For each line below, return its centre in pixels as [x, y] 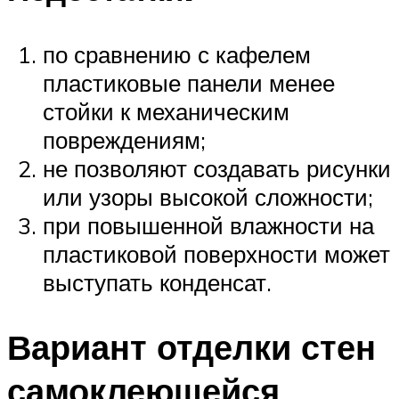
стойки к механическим [166, 111]
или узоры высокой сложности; [208, 196]
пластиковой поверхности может [216, 253]
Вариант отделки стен [191, 346]
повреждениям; [124, 139]
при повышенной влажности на [208, 225]
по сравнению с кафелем [177, 54]
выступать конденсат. [157, 282]
